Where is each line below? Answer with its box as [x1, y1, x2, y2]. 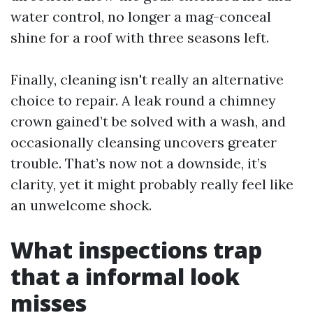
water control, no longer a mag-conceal [10, 8, 271, 25]
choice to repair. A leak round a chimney [10, 92, 276, 109]
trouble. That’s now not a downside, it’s [10, 154, 267, 172]
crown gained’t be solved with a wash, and [10, 112, 286, 130]
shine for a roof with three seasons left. [10, 29, 269, 46]
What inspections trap [10, 235, 262, 265]
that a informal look [10, 261, 240, 291]
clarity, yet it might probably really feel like [10, 175, 293, 193]
